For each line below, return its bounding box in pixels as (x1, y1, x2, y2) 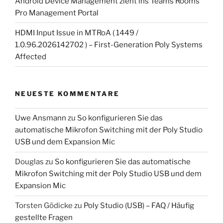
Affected (15, 52, 46, 61)
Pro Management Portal (15, 8, 99, 17)
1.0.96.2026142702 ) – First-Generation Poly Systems (15, 40, 203, 49)
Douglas (15, 157, 44, 167)
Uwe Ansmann (15, 113, 66, 123)
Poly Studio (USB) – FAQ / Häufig (84, 201, 194, 211)
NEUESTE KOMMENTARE (15, 90, 120, 98)
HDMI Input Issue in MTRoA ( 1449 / (15, 28, 138, 37)
